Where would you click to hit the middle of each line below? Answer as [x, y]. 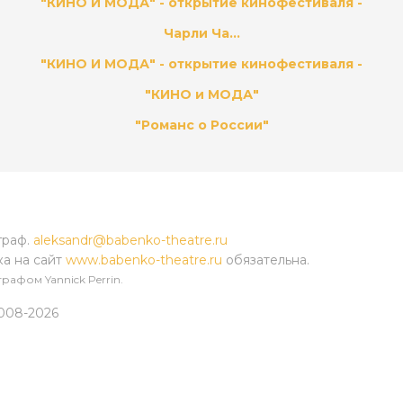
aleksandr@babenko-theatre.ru [130, 240]
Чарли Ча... [201, 33]
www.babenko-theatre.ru [144, 260]
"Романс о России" [201, 125]
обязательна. [266, 260]
